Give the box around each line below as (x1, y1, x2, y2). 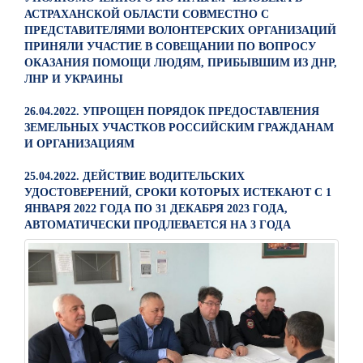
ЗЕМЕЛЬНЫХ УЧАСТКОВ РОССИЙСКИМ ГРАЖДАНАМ (24, 121, 334, 134)
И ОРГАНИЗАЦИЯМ (24, 137, 135, 150)
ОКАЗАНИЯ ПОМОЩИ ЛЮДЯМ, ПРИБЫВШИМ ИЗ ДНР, (24, 56, 337, 69)
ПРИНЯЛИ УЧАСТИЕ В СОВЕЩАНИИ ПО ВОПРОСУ (24, 40, 316, 53)
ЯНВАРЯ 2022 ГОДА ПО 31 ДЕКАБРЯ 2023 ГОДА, (24, 202, 288, 215)
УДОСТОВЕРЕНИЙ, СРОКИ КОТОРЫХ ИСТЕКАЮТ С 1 (24, 186, 331, 199)
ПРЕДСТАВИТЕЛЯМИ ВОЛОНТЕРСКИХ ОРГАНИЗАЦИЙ (24, 23, 336, 36)
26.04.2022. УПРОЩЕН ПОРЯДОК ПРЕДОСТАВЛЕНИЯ (24, 105, 319, 117)
